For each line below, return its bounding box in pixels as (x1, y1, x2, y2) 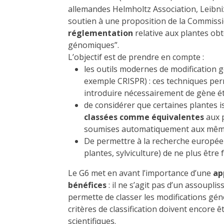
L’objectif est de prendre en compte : (68, 51, 204, 63)
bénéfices (68, 179, 106, 191)
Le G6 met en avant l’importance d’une (68, 167, 213, 179)
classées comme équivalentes (84, 111, 204, 123)
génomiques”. (68, 39, 119, 51)
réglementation (68, 27, 135, 39)
